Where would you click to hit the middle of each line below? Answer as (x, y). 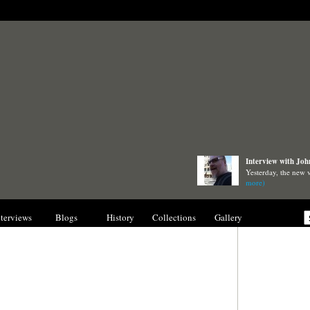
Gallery (228, 217)
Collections (174, 217)
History (120, 217)
